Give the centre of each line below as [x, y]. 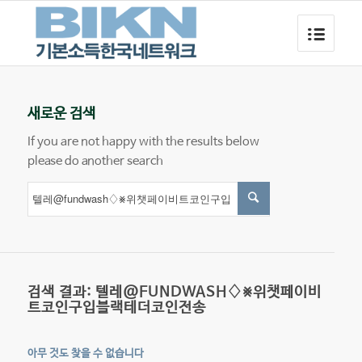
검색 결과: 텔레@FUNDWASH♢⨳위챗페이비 [174, 292]
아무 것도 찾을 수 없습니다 [85, 353]
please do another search [95, 161]
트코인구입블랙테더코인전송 [116, 307]
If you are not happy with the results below [143, 141]
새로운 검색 [61, 114]
